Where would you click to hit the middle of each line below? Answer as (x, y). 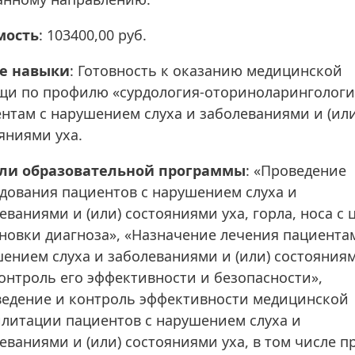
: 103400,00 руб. (93, 35)
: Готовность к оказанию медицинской (206, 71)
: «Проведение (296, 171)
